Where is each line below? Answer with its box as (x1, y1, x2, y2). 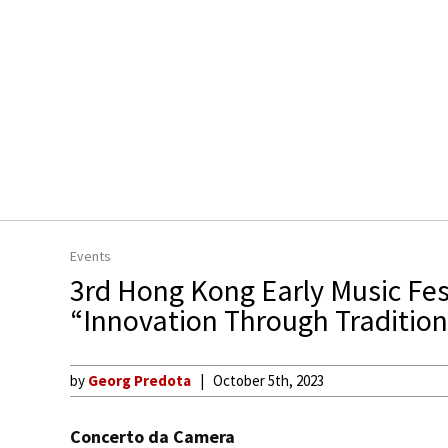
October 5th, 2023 (213, 371, 324, 390)
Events (70, 247, 111, 265)
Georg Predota (88, 371, 191, 390)
